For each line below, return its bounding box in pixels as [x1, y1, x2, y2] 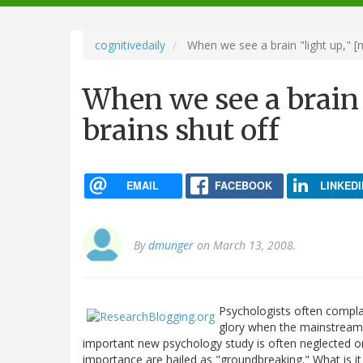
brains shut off [83, 112, 280, 148]
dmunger [148, 237, 194, 254]
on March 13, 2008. [194, 237, 297, 254]
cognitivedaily [95, 36, 165, 53]
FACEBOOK [214, 177, 272, 193]
